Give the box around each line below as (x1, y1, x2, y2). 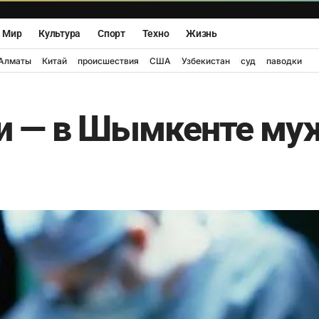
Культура (38, 27, 81, 39)
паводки (266, 55, 302, 66)
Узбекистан (181, 55, 230, 66)
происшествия (77, 55, 139, 66)
